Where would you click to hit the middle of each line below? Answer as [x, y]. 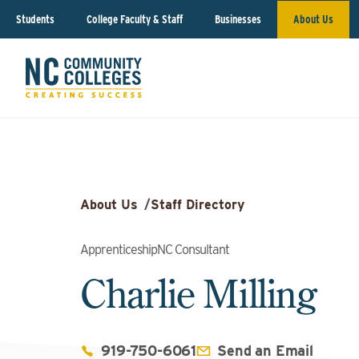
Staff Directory [198, 205]
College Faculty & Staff [135, 19]
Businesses [238, 19]
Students [35, 19]
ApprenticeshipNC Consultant [155, 250]
